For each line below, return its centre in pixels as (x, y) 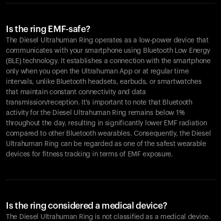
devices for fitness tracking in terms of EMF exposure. (90, 154)
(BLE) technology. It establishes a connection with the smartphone (108, 61)
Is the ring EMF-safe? (48, 29)
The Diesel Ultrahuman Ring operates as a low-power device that (107, 40)
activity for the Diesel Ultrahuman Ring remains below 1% (95, 113)
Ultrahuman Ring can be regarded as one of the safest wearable (106, 144)
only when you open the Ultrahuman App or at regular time (97, 72)
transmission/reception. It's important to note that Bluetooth (99, 103)
